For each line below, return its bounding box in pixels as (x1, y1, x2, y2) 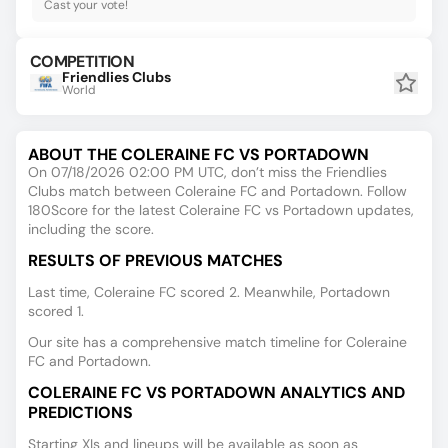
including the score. (28, 220, 154, 238)
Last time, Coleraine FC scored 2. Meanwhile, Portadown (28, 283, 390, 301)
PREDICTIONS (28, 402, 133, 423)
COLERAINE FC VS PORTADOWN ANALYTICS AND (28, 382, 405, 403)
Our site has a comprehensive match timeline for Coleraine (28, 333, 407, 351)
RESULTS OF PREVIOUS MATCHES (28, 250, 283, 271)
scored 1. (28, 302, 84, 320)
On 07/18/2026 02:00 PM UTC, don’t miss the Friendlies (28, 163, 387, 181)
